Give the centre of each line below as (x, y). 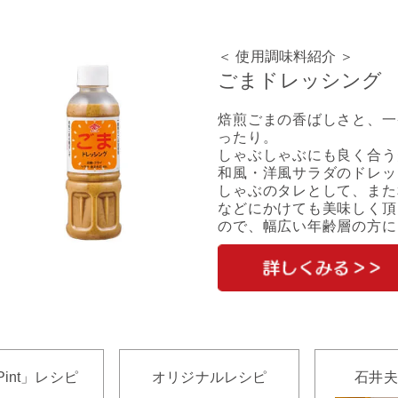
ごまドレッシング (300, 81)
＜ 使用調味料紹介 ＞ (286, 56)
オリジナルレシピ (210, 377)
